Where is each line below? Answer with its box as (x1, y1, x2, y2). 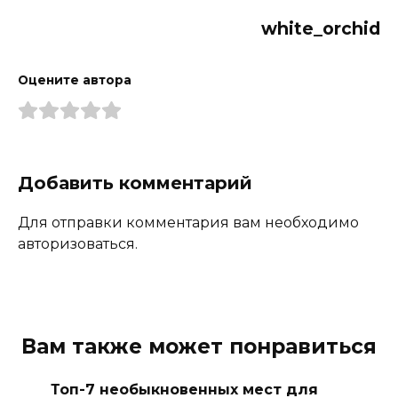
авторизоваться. (18, 235, 138, 252)
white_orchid (261, 18, 380, 40)
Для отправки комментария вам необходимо (18, 213, 359, 231)
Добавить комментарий (18, 171, 252, 194)
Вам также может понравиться (21, 333, 377, 359)
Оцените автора (18, 73, 131, 88)
